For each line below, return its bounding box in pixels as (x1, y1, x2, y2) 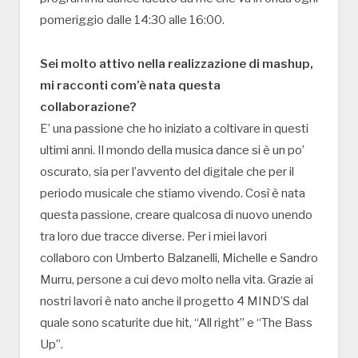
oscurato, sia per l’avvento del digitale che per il (40, 165, 294, 180)
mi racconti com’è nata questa (40, 78, 221, 93)
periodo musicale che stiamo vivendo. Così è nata (40, 186, 305, 201)
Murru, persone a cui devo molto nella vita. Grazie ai (40, 272, 313, 288)
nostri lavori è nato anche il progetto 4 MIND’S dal (40, 294, 308, 309)
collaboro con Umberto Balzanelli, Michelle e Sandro (40, 251, 318, 266)
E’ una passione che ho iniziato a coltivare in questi (40, 121, 308, 137)
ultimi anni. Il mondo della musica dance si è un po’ (40, 143, 304, 158)
